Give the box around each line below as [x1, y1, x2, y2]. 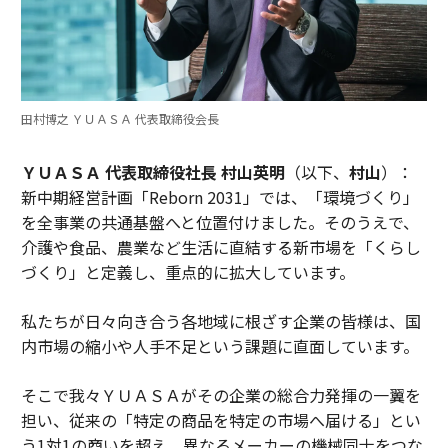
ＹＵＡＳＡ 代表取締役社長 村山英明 [20, 159, 285, 184]
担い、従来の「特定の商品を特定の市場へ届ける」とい [20, 407, 421, 432]
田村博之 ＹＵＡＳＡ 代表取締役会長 [20, 109, 219, 127]
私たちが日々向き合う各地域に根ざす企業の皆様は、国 [20, 308, 421, 333]
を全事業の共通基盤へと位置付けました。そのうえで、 [20, 209, 419, 234]
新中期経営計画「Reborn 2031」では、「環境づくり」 [20, 184, 419, 209]
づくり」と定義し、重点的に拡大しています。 [20, 259, 355, 284]
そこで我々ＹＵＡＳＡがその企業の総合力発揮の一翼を [20, 382, 421, 407]
